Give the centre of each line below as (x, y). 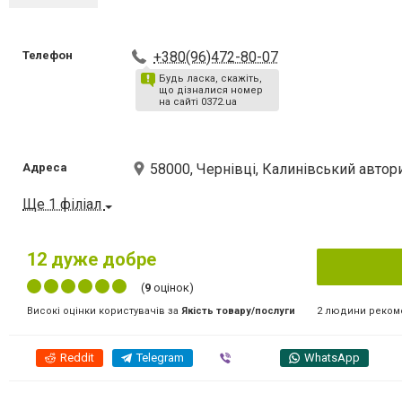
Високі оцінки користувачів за (104, 311)
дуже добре (101, 260)
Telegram (160, 358)
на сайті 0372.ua (198, 102)
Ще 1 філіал (64, 204)
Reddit (77, 358)
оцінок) (172, 288)
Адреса (45, 167)
